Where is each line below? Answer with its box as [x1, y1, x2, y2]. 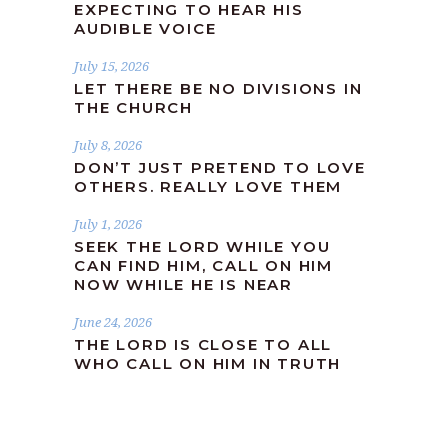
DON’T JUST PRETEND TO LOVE [74, 157, 366, 177]
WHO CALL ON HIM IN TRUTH [74, 353, 342, 373]
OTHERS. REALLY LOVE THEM [74, 176, 343, 196]
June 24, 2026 [74, 312, 152, 331]
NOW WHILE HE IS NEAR [74, 274, 294, 294]
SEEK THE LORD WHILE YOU [74, 236, 331, 256]
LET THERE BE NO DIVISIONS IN [74, 78, 363, 98]
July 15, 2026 [74, 56, 149, 75]
